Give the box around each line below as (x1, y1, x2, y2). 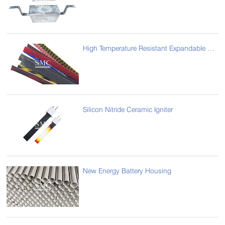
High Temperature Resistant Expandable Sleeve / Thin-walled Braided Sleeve (207, 44, 215, 53)
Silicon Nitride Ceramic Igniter (83, 104, 173, 114)
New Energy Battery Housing (83, 166, 172, 175)
